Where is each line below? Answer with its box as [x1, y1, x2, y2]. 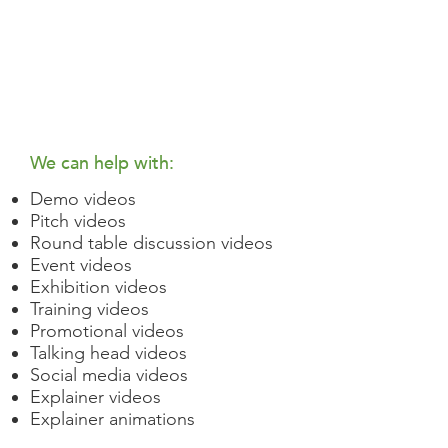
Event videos [30, 254, 133, 277]
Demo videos [30, 188, 137, 211]
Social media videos [30, 364, 189, 387]
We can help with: [29, 151, 179, 177]
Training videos [30, 298, 150, 321]
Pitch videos [30, 210, 127, 233]
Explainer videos [30, 386, 162, 409]
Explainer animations [30, 408, 196, 431]
